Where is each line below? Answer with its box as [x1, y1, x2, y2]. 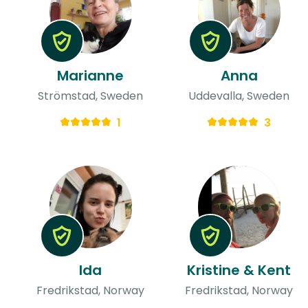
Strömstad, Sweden [38, 87, 144, 104]
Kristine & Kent [187, 260, 291, 280]
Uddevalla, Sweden [188, 87, 290, 104]
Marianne [57, 65, 124, 85]
